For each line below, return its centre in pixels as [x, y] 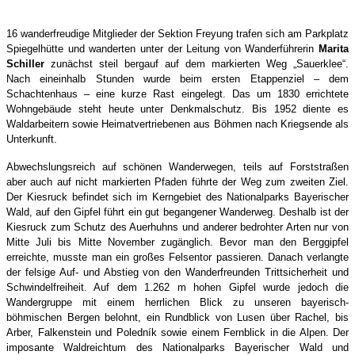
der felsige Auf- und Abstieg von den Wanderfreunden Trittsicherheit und [177, 272]
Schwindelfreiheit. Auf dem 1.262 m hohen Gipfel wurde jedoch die [177, 287]
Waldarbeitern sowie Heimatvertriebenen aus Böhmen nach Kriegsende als [177, 124]
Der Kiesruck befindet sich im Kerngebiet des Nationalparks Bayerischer [177, 197]
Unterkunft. [32, 139]
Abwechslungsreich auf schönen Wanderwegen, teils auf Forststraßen [177, 166]
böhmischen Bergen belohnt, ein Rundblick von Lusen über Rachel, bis [177, 317]
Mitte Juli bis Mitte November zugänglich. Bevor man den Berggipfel [177, 242]
